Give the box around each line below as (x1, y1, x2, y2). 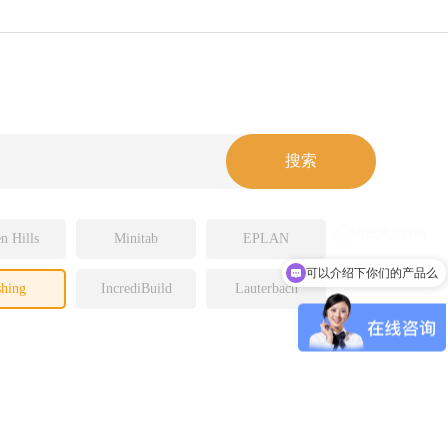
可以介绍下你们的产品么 (306, 265, 438, 280)
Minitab (114, 231, 158, 246)
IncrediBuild (100, 281, 172, 296)
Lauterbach (234, 281, 298, 296)
